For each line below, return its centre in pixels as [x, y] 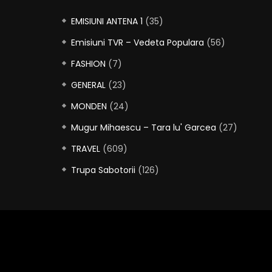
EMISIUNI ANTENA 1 [107, 21]
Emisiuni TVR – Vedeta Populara [138, 42]
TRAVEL [86, 148]
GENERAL [88, 85]
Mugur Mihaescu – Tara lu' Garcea [144, 127]
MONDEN [89, 106]
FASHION [88, 63]
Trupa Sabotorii [103, 170]
